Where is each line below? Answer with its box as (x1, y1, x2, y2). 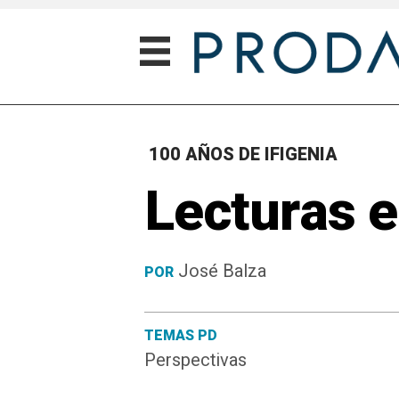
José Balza (178, 257, 266, 284)
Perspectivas (144, 346, 247, 373)
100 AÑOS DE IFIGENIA (149, 141, 338, 167)
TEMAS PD (144, 324, 217, 346)
